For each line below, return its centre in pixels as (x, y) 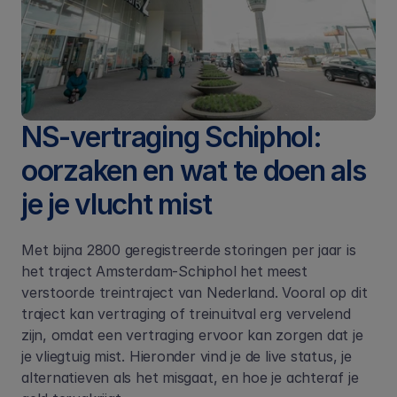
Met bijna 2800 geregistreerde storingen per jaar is (189, 250)
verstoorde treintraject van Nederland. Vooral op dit (195, 292)
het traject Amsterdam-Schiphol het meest (165, 271)
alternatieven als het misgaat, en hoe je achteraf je (190, 378)
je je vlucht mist (117, 204)
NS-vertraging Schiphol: (171, 137)
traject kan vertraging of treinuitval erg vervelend (186, 314)
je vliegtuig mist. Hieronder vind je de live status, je (187, 356)
